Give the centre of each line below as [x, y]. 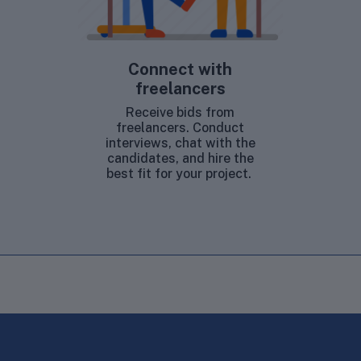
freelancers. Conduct [180, 127]
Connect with [180, 69]
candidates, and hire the [180, 158]
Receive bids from [180, 112]
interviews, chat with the [180, 143]
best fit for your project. [180, 173]
